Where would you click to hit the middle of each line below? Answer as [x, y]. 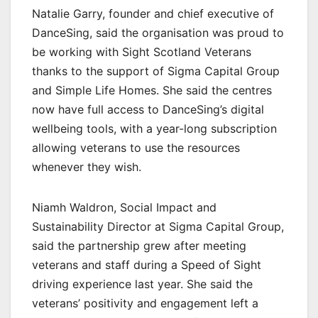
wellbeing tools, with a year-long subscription [154, 129]
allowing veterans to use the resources [136, 148]
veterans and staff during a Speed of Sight [147, 265]
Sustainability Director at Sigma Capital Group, [158, 227]
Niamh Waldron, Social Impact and [124, 208]
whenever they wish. [87, 167]
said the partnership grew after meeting [139, 246]
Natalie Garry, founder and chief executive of [153, 14]
